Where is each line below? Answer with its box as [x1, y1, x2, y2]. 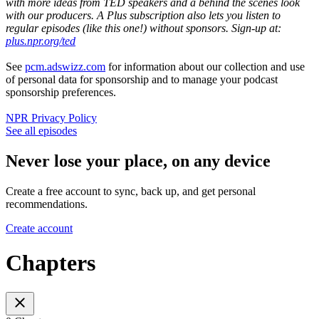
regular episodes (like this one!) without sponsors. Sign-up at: [6, 22, 281, 35]
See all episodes [6, 125, 77, 137]
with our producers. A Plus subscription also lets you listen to [6, 9, 281, 22]
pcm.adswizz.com [25, 61, 105, 73]
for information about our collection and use [105, 61, 305, 73]
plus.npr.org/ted [6, 35, 75, 48]
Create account [6, 221, 73, 234]
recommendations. [6, 197, 88, 210]
